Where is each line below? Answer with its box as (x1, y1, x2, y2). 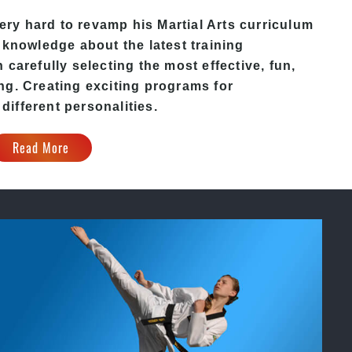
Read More (12, 138, 70, 157)
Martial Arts (157, 18, 236, 31)
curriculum (235, 18, 314, 31)
